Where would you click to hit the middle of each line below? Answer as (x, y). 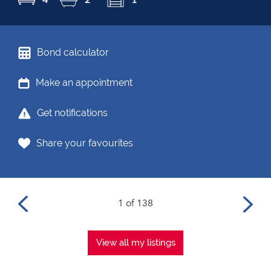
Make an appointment (84, 83)
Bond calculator (73, 52)
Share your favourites (85, 143)
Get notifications (72, 113)
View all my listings (135, 243)
